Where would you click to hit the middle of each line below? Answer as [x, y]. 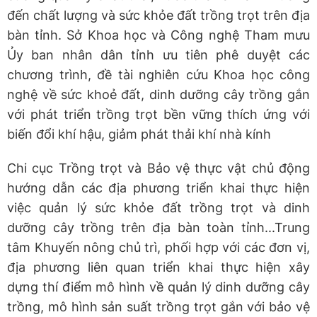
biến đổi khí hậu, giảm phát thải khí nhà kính [139, 134]
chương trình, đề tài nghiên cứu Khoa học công [158, 74]
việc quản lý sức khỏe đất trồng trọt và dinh [158, 207]
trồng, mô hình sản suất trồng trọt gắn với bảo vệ [158, 306]
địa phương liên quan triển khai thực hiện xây [158, 267]
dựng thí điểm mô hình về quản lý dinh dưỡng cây [158, 287]
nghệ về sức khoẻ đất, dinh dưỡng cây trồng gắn [158, 94]
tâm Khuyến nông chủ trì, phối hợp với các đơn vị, [158, 247]
